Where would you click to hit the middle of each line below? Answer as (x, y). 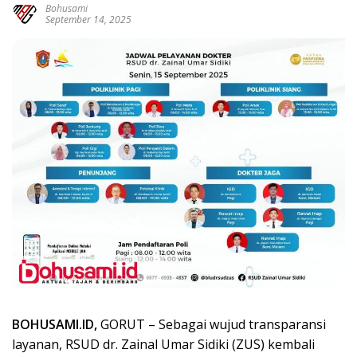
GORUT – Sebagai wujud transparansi (213, 325)
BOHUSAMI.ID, (56, 325)
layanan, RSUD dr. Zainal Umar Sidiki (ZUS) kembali (163, 345)
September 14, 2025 (88, 19)
